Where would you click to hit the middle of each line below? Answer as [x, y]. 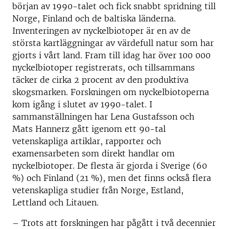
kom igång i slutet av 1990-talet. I [82, 104]
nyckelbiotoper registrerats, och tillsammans [104, 67]
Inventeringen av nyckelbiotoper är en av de [101, 31]
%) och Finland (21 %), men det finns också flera [112, 178]
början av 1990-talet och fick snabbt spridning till [114, 6]
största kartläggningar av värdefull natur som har [113, 43]
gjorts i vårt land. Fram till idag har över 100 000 [111, 55]
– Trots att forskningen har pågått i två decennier [114, 223]
